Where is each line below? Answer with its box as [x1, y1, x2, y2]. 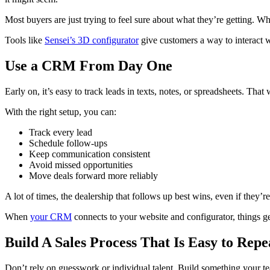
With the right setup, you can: [5, 106, 116, 117]
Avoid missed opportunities [29, 159, 133, 170]
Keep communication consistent [29, 148, 150, 159]
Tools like [5, 35, 45, 46]
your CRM [30, 211, 72, 222]
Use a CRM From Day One [5, 58, 172, 74]
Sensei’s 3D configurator [45, 35, 139, 46]
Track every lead [29, 127, 92, 137]
